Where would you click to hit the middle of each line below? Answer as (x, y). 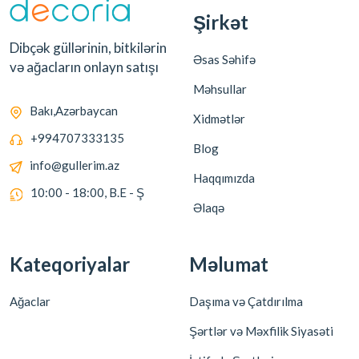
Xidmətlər (219, 119)
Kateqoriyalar (70, 264)
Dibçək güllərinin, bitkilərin (88, 48)
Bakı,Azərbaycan (74, 111)
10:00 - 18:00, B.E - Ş (87, 193)
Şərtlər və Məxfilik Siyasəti (261, 331)
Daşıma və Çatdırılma (246, 301)
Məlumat (229, 264)
